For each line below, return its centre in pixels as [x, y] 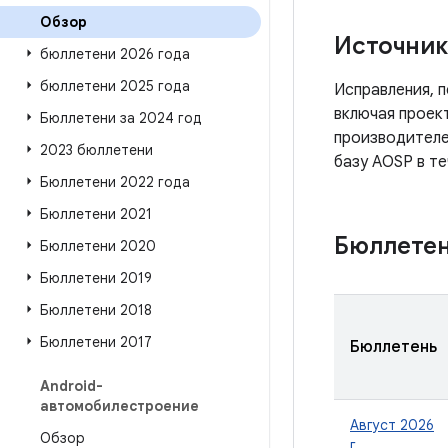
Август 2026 [392, 425]
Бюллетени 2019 [96, 278]
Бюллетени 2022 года [115, 182]
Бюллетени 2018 [96, 310]
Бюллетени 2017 [96, 342]
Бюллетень [393, 347]
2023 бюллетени [96, 150]
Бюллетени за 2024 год [121, 118]
